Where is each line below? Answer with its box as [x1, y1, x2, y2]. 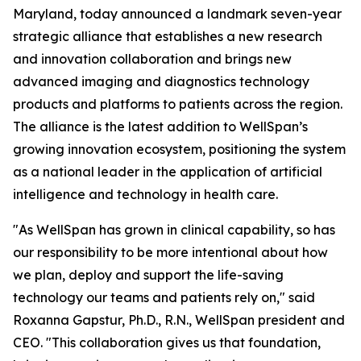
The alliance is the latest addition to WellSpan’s [13, 118, 308, 135]
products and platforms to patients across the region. [13, 96, 342, 112]
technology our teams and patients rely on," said [13, 289, 315, 305]
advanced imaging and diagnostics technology [13, 73, 309, 89]
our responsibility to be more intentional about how [13, 244, 328, 260]
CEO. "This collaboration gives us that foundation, [13, 334, 321, 351]
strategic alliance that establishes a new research [13, 28, 322, 44]
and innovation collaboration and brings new [13, 51, 292, 67]
